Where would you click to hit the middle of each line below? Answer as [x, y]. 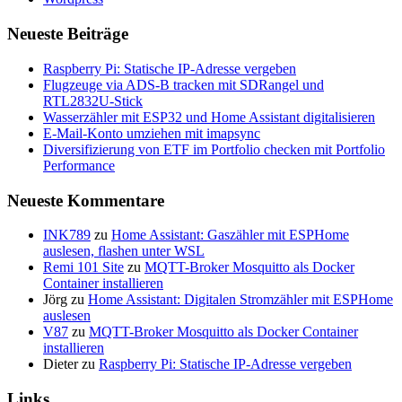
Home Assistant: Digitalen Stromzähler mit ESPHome [240, 300]
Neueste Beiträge [68, 34]
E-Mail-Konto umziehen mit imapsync [152, 133]
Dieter [61, 364]
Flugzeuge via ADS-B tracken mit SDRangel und [184, 84]
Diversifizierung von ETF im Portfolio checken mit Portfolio [214, 149]
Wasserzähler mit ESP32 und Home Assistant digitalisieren [209, 117]
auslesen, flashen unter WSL [124, 251]
